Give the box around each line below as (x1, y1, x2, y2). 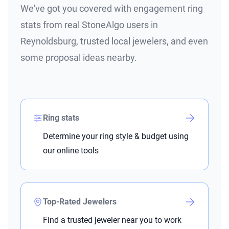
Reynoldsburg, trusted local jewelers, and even (20, 36, 208, 47)
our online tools (43, 146, 99, 156)
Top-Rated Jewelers (43, 197, 117, 207)
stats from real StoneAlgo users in (20, 19, 158, 31)
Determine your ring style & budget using (43, 131, 189, 142)
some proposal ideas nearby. (20, 52, 137, 63)
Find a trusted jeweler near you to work (43, 215, 181, 225)
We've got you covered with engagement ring (20, 3, 203, 14)
